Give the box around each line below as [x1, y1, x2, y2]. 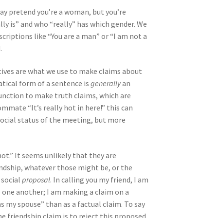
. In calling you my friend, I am [50, 174, 149, 184]
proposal [22, 174, 51, 184]
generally [91, 78, 121, 89]
